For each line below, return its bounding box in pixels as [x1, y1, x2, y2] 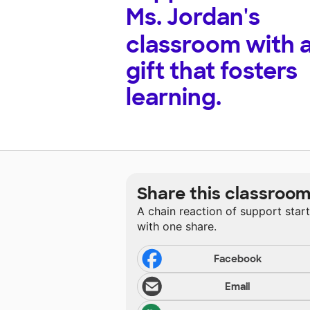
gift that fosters [126, 57, 298, 86]
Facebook [213, 253, 262, 266]
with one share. [137, 219, 217, 234]
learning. [126, 83, 221, 113]
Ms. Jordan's [126, 3, 260, 33]
